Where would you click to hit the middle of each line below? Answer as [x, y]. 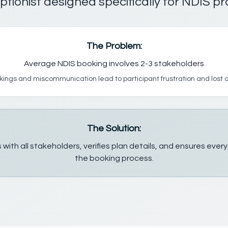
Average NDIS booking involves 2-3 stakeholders [114, 64]
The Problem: [114, 46]
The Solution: [114, 129]
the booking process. [114, 158]
